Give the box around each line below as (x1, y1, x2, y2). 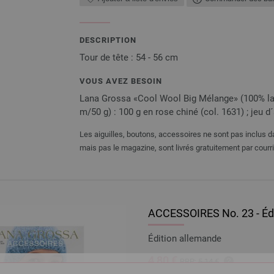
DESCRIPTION (80, 35, 136, 45)
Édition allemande (148, 232, 221, 244)
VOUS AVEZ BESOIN (80, 76, 162, 86)
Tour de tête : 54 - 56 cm (80, 51, 178, 63)
